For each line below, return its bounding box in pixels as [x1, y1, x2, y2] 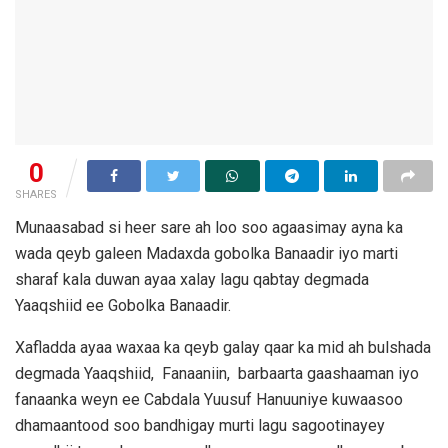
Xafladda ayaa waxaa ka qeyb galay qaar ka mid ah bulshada [15, 338, 431, 358]
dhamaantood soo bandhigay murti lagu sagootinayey [15, 416, 385, 436]
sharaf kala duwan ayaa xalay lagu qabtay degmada [15, 270, 369, 290]
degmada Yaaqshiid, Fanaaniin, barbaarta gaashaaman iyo [15, 364, 419, 384]
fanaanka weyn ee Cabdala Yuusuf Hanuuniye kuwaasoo [15, 390, 403, 410]
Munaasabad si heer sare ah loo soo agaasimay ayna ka [15, 218, 403, 238]
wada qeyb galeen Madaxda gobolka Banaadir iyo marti [15, 244, 398, 264]
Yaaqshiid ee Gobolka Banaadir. [15, 296, 231, 316]
